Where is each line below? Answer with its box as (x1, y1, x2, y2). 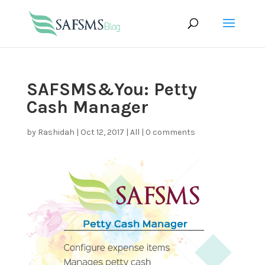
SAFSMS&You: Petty (26, 79, 197, 100)
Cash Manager (26, 96, 148, 118)
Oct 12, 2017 (80, 127, 124, 137)
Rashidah (37, 127, 75, 137)
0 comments (145, 127, 195, 137)
